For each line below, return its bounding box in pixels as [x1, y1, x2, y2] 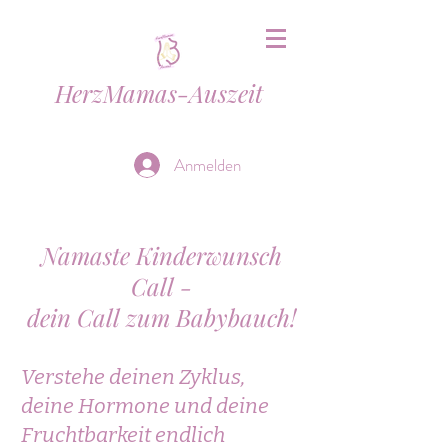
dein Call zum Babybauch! [26, 301, 296, 333]
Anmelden [174, 152, 241, 177]
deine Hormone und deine [21, 393, 269, 419]
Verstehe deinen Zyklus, [21, 364, 245, 390]
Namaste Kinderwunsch [40, 239, 282, 271]
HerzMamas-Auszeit [54, 77, 263, 109]
